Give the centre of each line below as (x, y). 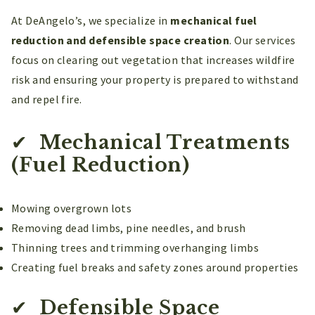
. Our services (263, 40)
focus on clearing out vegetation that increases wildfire (153, 60)
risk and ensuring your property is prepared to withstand (155, 80)
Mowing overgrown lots (72, 208)
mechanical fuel (214, 21)
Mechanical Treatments (162, 143)
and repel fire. (47, 99)
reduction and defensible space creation (121, 40)
